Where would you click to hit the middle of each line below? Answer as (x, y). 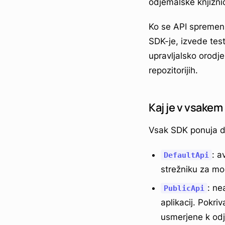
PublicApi (184, 188)
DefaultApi (186, 155)
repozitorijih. (173, 70)
